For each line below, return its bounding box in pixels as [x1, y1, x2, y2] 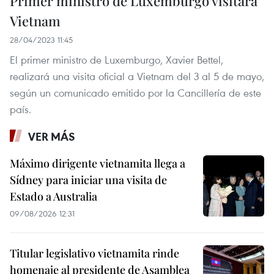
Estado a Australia [10, 189, 97, 204]
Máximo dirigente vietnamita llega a [10, 156, 185, 171]
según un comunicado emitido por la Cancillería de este [10, 86, 261, 100]
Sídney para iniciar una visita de [10, 172, 167, 188]
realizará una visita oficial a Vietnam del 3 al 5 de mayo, [10, 69, 264, 84]
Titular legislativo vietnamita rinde [10, 246, 179, 261]
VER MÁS [28, 129, 75, 144]
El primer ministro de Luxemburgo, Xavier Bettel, [10, 53, 223, 67]
